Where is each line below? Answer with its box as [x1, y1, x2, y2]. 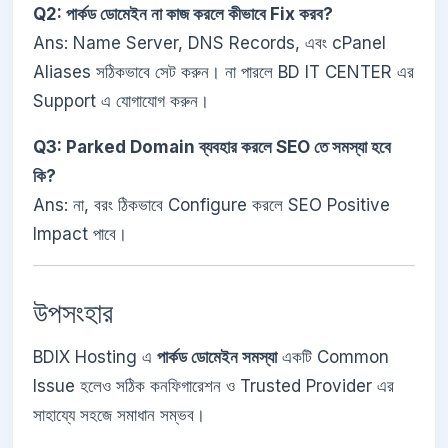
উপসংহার [33, 296, 113, 331]
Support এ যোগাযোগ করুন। [33, 90, 209, 111]
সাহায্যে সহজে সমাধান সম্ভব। [33, 405, 205, 426]
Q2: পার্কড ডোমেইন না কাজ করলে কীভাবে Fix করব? [33, 3, 333, 24]
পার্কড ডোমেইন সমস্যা [157, 347, 277, 368]
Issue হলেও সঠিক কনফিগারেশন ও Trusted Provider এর [33, 376, 394, 397]
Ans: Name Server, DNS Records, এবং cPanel [33, 32, 386, 53]
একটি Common [277, 347, 389, 368]
